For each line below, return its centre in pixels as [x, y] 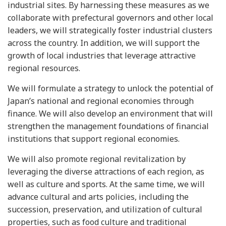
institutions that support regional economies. [94, 139]
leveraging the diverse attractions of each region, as [106, 172]
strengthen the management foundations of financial [108, 126]
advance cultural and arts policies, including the [98, 197]
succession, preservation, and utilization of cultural [105, 209]
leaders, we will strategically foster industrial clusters [110, 30]
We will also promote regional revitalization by [97, 159]
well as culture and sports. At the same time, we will [106, 184]
